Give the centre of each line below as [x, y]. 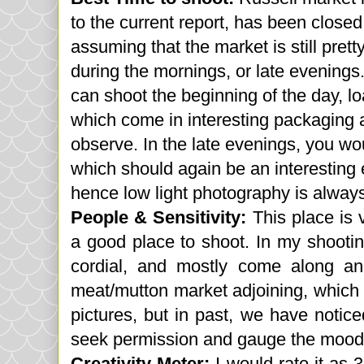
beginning [219, 96]
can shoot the [126, 96]
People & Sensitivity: [162, 218]
